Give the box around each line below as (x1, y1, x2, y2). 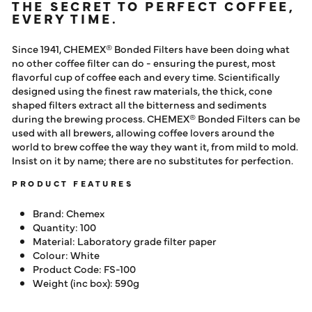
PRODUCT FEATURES (12, 178, 134, 189)
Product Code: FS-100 (33, 261, 136, 276)
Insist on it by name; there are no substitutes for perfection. (12, 153, 293, 168)
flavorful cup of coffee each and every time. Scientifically (12, 69, 280, 84)
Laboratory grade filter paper (77, 233, 217, 249)
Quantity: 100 (33, 219, 96, 235)
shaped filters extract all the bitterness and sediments (12, 97, 267, 112)
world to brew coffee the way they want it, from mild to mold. (12, 139, 298, 154)
